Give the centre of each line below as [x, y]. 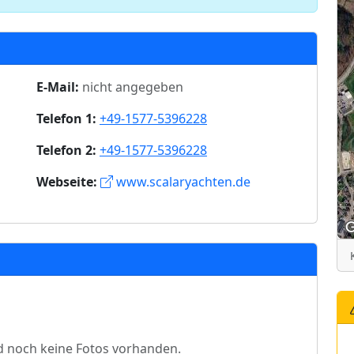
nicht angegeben [133, 87]
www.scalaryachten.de [183, 182]
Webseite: [67, 182]
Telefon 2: [66, 150]
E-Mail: [58, 87]
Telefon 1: [66, 119]
